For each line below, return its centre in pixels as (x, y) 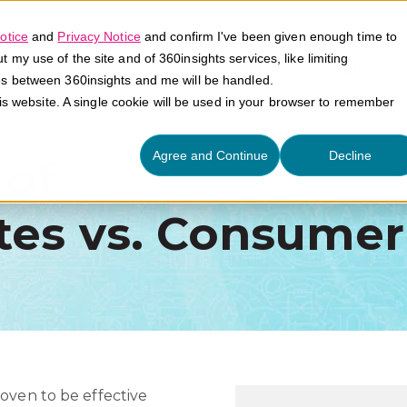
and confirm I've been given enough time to (269, 36)
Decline (350, 156)
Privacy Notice (99, 36)
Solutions (351, 69)
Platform (278, 69)
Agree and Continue (210, 156)
